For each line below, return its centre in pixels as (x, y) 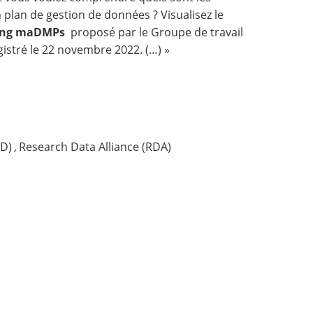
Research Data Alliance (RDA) (95, 147)
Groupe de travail (197, 32)
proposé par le (108, 32)
